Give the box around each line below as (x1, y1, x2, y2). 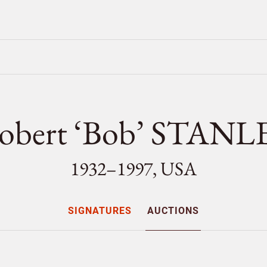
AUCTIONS (147, 205, 200, 216)
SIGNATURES (67, 205, 132, 216)
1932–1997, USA (70, 156, 197, 181)
